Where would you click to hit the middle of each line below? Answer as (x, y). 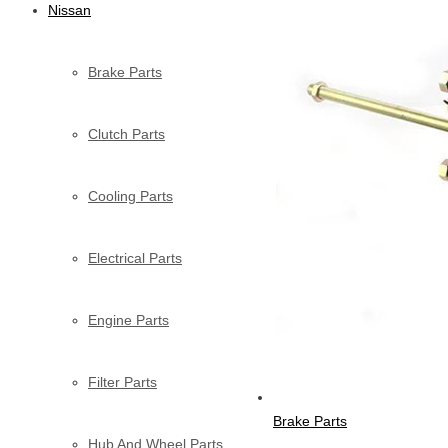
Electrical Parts (135, 257)
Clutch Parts (126, 133)
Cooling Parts (130, 195)
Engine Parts (128, 319)
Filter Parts (122, 381)
